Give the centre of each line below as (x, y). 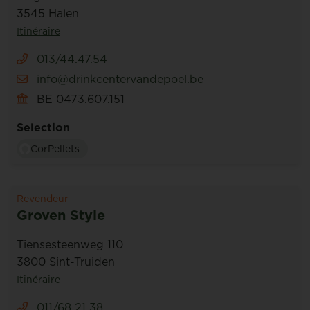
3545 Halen (48, 13)
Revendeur (43, 199)
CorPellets (55, 149)
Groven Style (61, 215)
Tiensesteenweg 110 (70, 244)
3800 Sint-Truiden (66, 262)
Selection (43, 127)
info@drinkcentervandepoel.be (120, 79)
